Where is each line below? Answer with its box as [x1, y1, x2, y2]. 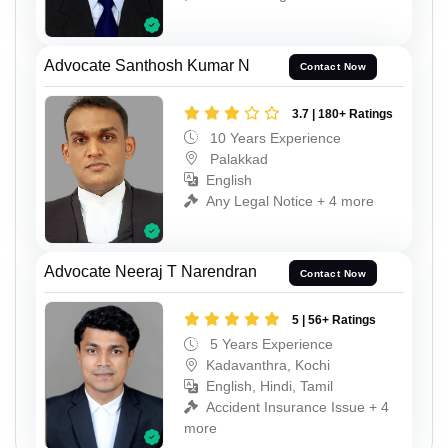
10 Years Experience [206, 129, 341, 146]
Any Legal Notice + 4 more [206, 192, 374, 209]
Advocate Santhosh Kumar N [44, 56, 250, 74]
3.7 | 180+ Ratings [292, 106, 393, 121]
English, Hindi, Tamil [206, 377, 333, 394]
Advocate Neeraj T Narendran [44, 263, 257, 281]
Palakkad [206, 150, 268, 167]
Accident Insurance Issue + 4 [206, 398, 389, 415]
